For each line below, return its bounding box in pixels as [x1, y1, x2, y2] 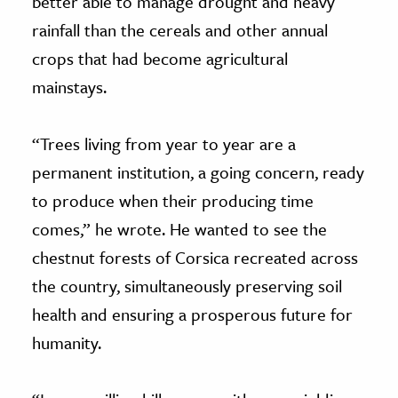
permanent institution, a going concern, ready [32, 159, 364, 184]
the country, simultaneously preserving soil [32, 273, 342, 298]
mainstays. [32, 74, 107, 99]
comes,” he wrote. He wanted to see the [32, 216, 327, 241]
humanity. [32, 330, 101, 354]
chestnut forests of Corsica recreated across [32, 244, 358, 269]
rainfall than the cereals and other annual [32, 17, 328, 42]
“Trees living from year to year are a [32, 131, 296, 155]
